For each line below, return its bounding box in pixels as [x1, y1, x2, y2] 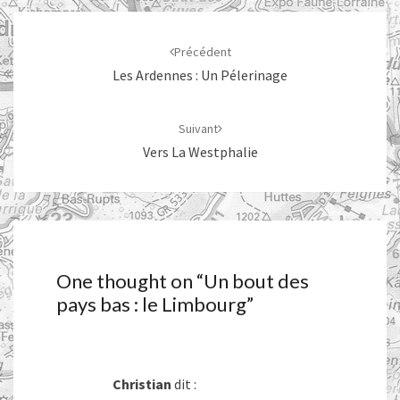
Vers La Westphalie [142, 143, 258, 161]
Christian [112, 375, 171, 394]
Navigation [12, 10, 107, 34]
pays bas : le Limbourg [56, 292, 246, 317]
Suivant [178, 121, 218, 137]
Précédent [173, 44, 231, 60]
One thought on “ [56, 269, 204, 294]
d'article [12, 33, 84, 57]
